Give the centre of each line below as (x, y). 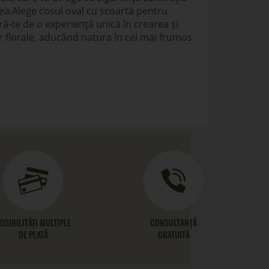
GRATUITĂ (174, 234)
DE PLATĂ (33, 234)
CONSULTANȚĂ (174, 222)
